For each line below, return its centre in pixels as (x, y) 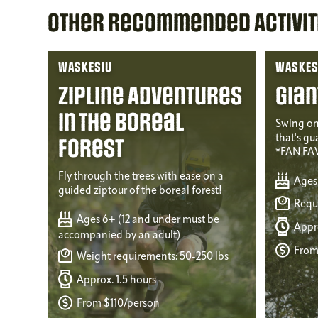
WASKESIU (85, 68)
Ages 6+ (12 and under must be (147, 220)
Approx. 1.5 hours (115, 280)
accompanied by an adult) (119, 235)
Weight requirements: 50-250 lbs (151, 257)
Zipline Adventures (150, 97)
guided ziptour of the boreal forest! (140, 191)
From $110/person (117, 304)
